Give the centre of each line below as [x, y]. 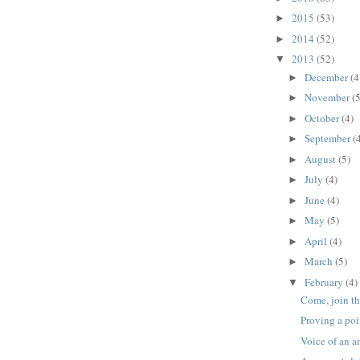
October [323, 118]
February [325, 282]
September [328, 139]
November [328, 98]
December [327, 77]
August [321, 159]
